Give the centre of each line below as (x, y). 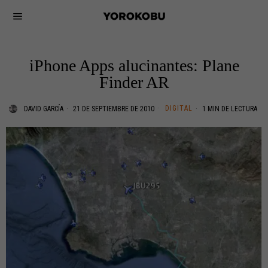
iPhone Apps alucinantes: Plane (134, 66)
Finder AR (134, 82)
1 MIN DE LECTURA (229, 109)
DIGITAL (179, 108)
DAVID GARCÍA (44, 109)
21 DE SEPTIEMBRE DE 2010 (113, 109)
